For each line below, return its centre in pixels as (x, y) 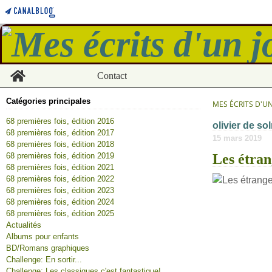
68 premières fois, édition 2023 (60, 190)
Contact (112, 76)
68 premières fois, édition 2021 (60, 167)
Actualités (24, 225)
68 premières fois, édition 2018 (60, 144)
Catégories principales (48, 101)
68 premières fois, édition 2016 (60, 121)
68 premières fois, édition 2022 (60, 179)
